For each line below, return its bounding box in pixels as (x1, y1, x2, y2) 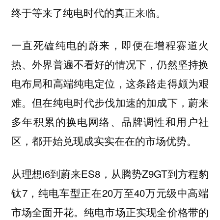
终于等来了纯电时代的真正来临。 (11, 4, 166, 20)
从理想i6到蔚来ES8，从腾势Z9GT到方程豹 (11, 165, 209, 181)
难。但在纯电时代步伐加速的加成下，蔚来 (11, 95, 209, 110)
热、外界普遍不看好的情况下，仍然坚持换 (11, 56, 209, 72)
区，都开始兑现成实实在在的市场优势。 (11, 133, 197, 148)
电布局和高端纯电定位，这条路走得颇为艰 (11, 76, 209, 91)
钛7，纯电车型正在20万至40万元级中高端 (11, 185, 209, 200)
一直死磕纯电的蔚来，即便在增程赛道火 (11, 37, 209, 53)
